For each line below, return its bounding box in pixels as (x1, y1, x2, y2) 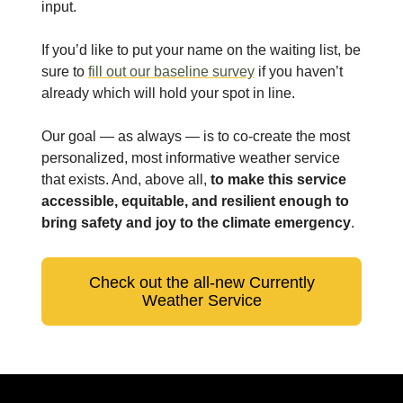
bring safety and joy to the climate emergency (41, 215, 351, 231)
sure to (41, 64, 88, 80)
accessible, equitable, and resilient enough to (41, 193, 349, 210)
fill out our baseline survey (88, 64, 255, 80)
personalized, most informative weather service (41, 150, 340, 166)
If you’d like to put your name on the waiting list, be (41, 42, 361, 58)
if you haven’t (255, 64, 343, 80)
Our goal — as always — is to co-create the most (41, 129, 350, 145)
